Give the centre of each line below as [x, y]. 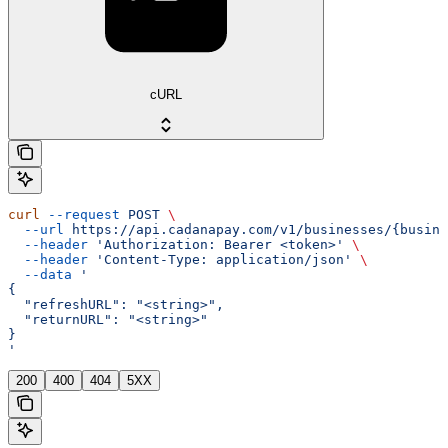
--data [40, 274]
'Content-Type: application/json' [220, 259]
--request [80, 214]
